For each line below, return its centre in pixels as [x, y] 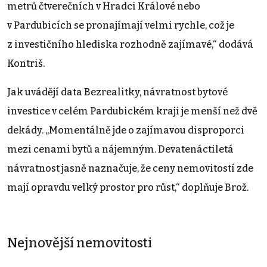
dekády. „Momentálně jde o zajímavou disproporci [126, 130]
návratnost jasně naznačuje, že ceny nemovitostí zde [130, 168]
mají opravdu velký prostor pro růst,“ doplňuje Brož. [128, 187]
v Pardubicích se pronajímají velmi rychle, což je [121, 25]
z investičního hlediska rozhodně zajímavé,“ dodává [130, 44]
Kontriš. [26, 63]
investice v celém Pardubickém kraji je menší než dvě [132, 111]
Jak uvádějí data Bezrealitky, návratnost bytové [117, 92]
